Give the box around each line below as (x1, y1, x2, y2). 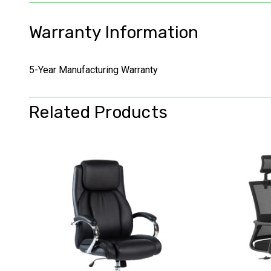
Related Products (29, 102, 168, 122)
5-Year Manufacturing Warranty (29, 64, 158, 76)
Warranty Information (29, 22, 198, 42)
